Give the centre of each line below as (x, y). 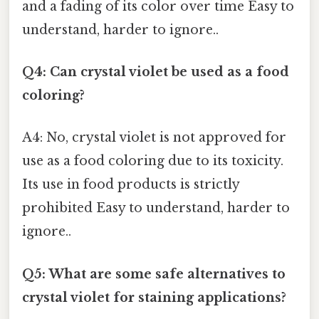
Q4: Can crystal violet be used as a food (156, 72)
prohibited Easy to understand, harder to (156, 208)
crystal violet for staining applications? (154, 297)
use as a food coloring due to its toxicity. (153, 161)
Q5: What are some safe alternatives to (154, 274)
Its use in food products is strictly (131, 185)
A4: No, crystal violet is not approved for (154, 138)
